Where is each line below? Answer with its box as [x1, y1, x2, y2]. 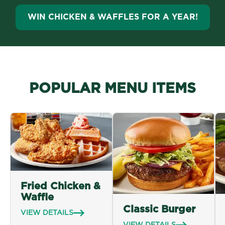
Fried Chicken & [21, 181, 100, 191]
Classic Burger [123, 204, 195, 215]
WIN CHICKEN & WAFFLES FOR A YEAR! [27, 13, 198, 21]
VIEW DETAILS [21, 209, 73, 216]
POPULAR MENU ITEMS [29, 81, 196, 96]
